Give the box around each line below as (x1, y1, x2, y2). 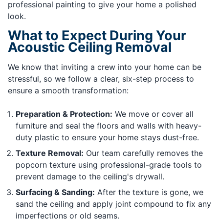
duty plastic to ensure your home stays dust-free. (16, 132, 199, 143)
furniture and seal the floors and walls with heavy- (16, 121, 201, 131)
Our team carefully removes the (84, 148, 203, 158)
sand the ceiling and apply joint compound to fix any (16, 199, 211, 209)
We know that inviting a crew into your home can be (8, 62, 201, 72)
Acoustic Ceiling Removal (8, 39, 172, 56)
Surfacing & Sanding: (16, 187, 95, 197)
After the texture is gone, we (95, 187, 203, 197)
